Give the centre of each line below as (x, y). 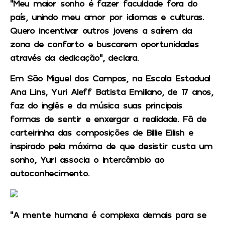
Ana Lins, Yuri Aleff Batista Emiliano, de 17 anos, (111, 92)
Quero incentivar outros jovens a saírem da (101, 30)
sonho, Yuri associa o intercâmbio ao (87, 159)
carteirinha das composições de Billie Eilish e (102, 132)
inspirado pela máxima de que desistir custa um (111, 146)
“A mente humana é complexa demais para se (108, 215)
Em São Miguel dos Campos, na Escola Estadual (110, 78)
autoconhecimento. (50, 173)
